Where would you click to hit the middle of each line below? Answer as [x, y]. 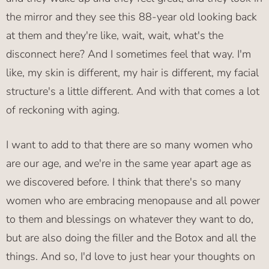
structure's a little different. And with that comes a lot [133, 92]
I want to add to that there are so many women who [129, 145]
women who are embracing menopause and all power [133, 201]
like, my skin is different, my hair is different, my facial [132, 73]
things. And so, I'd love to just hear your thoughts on [131, 257]
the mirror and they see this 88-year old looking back [131, 17]
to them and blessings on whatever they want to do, [130, 219]
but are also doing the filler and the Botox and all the [131, 238]
